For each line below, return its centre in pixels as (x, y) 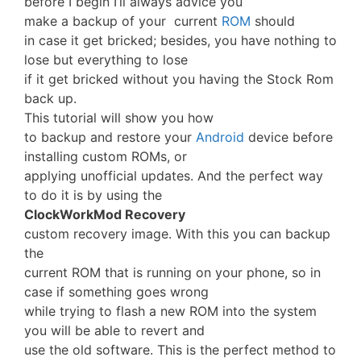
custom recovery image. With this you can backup (177, 234)
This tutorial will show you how (119, 118)
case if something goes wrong (116, 292)
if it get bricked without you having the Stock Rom (179, 79)
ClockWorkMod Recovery (105, 214)
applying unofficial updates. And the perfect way (174, 176)
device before (290, 137)
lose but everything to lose (106, 60)
